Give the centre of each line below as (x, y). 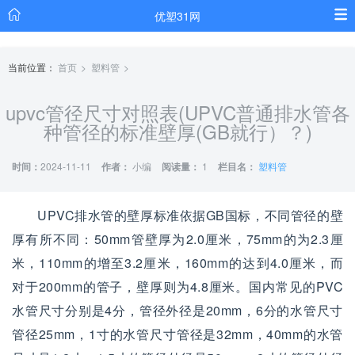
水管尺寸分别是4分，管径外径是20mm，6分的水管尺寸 (177, 310)
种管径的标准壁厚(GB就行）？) (177, 131)
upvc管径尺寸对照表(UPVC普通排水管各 (177, 112)
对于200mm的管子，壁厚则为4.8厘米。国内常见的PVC (177, 286)
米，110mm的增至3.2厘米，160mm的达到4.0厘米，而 (177, 263)
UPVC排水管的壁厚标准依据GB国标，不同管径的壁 (190, 215)
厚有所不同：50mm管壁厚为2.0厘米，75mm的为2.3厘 (177, 239)
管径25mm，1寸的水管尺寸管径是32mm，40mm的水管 (177, 334)
